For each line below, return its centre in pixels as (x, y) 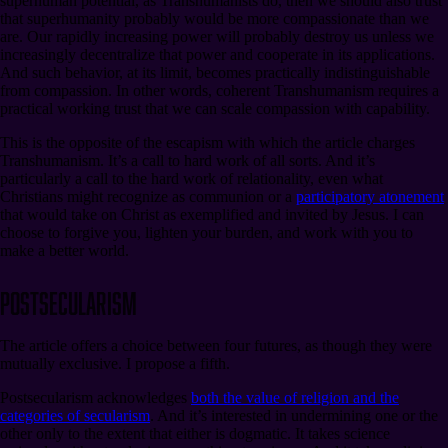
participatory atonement (370, 196)
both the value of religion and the (295, 397)
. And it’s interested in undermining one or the (294, 415)
